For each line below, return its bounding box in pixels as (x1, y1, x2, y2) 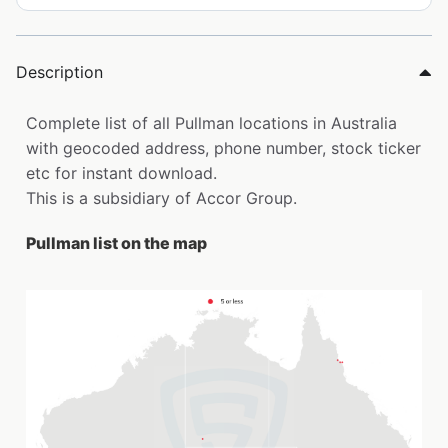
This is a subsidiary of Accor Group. (26, 188, 297, 209)
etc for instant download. (26, 163, 217, 184)
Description (16, 62, 103, 83)
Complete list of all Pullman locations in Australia (26, 113, 397, 134)
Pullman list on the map (26, 233, 207, 254)
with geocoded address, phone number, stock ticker (26, 138, 421, 159)
